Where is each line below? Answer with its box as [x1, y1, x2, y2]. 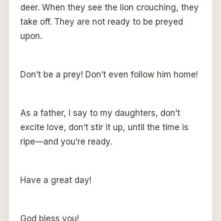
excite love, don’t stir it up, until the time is [20, 122, 188, 132]
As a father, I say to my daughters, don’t [20, 108, 180, 118]
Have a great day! [20, 175, 91, 185]
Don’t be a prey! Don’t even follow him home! [20, 69, 198, 79]
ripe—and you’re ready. [20, 136, 112, 147]
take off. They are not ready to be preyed [20, 16, 183, 27]
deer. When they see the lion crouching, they [20, 2, 199, 12]
